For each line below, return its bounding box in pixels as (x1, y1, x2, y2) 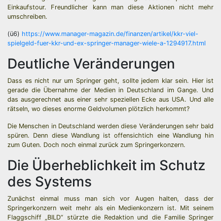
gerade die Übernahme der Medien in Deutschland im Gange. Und (7, 86, 214, 94)
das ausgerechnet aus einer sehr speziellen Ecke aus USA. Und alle (7, 96, 214, 103)
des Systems (7, 173, 92, 190)
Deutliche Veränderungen (7, 55, 175, 72)
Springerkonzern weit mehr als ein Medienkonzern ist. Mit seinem (7, 204, 214, 212)
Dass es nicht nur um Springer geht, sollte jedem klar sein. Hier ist (7, 77, 214, 84)
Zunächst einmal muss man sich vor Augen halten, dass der (7, 195, 214, 202)
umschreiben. (7, 13, 47, 20)
